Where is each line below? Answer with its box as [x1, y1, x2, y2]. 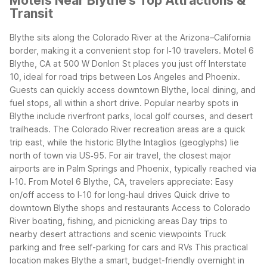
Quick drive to [174, 189, 230, 200]
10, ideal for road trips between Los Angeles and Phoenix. [10, 71, 240, 82]
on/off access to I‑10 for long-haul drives [10, 189, 172, 200]
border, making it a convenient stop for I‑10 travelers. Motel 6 [10, 45, 254, 55]
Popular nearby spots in [144, 97, 238, 108]
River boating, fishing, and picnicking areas [10, 215, 179, 226]
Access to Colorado [172, 202, 250, 213]
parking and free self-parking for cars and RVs [10, 241, 193, 252]
